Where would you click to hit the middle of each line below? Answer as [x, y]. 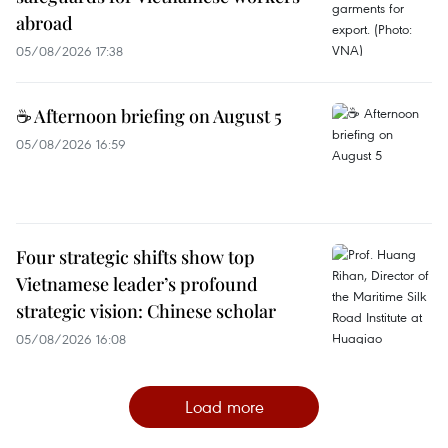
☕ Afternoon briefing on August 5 [149, 116]
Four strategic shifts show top [135, 257]
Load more [224, 407]
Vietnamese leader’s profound [137, 284]
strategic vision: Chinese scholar [146, 311]
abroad [44, 23]
